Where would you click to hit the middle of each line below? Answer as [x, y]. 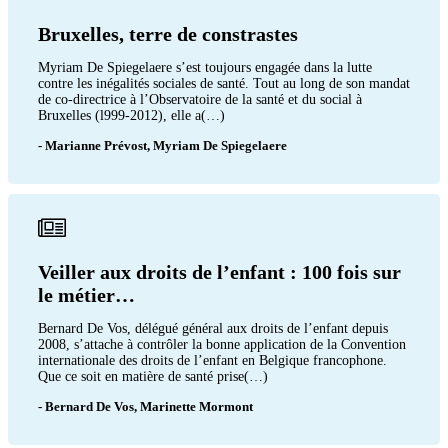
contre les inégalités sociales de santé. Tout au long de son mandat [224, 83]
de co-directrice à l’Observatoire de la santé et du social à [200, 99]
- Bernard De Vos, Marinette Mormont [145, 406]
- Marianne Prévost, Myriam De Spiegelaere [162, 145]
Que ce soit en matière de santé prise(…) [153, 376]
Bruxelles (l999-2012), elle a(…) [131, 115]
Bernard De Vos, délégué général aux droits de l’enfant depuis [213, 328]
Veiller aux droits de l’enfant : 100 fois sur [219, 271]
